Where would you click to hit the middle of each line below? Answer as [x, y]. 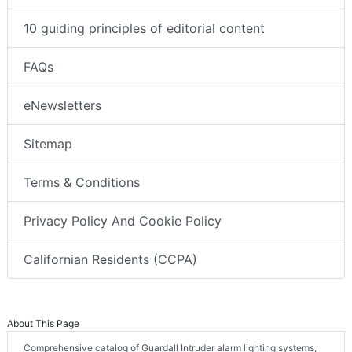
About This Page [43, 324]
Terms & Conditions [82, 183]
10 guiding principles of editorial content [144, 29]
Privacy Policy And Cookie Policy [123, 221]
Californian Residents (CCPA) [110, 260]
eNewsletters [62, 106]
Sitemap [48, 144]
